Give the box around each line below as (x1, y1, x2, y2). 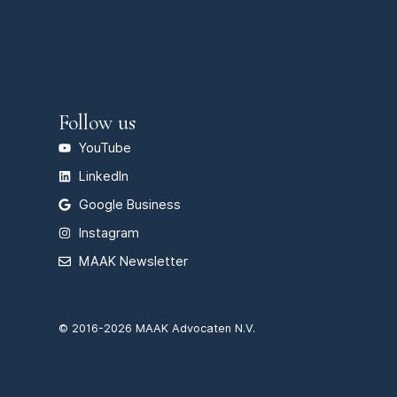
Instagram (78, 224, 139, 240)
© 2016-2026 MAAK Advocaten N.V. (58, 321, 255, 335)
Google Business (78, 196, 181, 212)
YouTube (78, 139, 131, 155)
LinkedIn (78, 167, 128, 183)
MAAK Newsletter (78, 253, 188, 269)
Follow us (58, 109, 136, 136)
